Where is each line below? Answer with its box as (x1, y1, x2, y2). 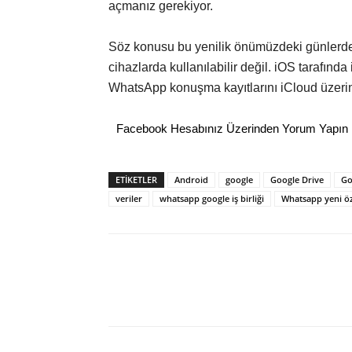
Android (174, 174, 208, 186)
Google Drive (270, 174, 324, 186)
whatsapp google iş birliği (159, 192, 264, 205)
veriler (115, 192, 142, 205)
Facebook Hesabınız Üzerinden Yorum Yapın (116, 122, 348, 136)
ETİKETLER (115, 174, 157, 186)
